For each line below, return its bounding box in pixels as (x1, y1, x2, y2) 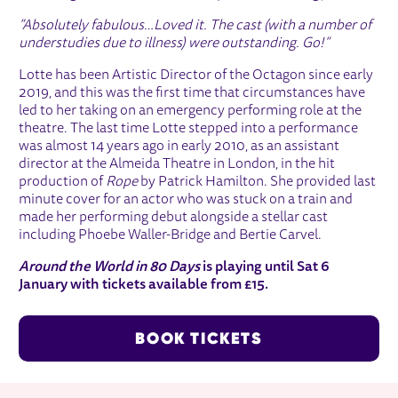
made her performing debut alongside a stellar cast (19, 211, 329, 226)
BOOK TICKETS (135, 328, 263, 349)
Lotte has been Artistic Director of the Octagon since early (19, 68, 374, 84)
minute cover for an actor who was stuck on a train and (19, 193, 354, 208)
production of (19, 175, 107, 190)
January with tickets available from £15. (19, 278, 269, 293)
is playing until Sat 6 (200, 260, 330, 275)
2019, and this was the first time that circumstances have (19, 86, 366, 101)
